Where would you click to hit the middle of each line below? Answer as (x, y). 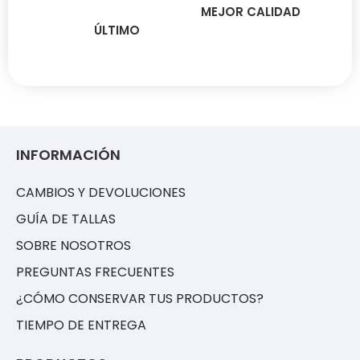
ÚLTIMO (117, 31)
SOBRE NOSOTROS (74, 246)
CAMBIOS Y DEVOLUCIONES (101, 193)
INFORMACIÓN (68, 155)
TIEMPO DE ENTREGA (81, 325)
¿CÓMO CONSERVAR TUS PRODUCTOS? (140, 299)
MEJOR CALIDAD (250, 12)
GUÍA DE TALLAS (66, 219)
